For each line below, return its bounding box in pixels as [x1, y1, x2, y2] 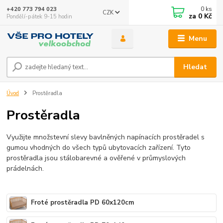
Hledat [183, 62, 208, 72]
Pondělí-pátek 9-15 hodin [6, 12, 73, 20]
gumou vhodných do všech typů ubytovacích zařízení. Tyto [6, 142, 191, 152]
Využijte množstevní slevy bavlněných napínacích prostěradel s [6, 132, 205, 142]
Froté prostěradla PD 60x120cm [31, 198, 135, 208]
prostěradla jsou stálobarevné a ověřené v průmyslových [6, 153, 186, 163]
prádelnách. [6, 163, 46, 173]
